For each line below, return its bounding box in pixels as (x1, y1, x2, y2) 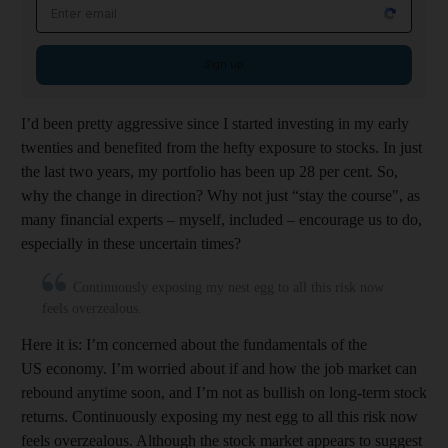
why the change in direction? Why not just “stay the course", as (21, 186, 420, 204)
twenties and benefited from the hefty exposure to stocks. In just (21, 138, 422, 156)
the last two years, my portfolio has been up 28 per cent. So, (21, 162, 398, 180)
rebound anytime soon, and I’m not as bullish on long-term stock (21, 383, 427, 401)
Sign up (204, 57, 244, 71)
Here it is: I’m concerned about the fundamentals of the (21, 335, 367, 353)
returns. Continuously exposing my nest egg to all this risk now (21, 407, 418, 425)
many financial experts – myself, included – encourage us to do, (21, 210, 422, 228)
